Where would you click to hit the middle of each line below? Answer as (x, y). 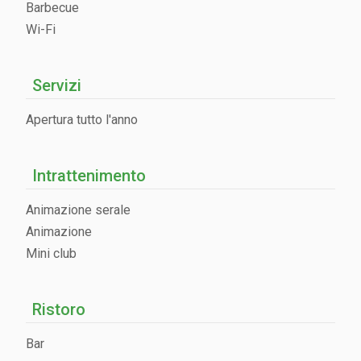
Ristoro (59, 309)
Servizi (57, 85)
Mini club (51, 253)
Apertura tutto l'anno (82, 119)
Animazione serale (78, 210)
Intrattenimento (89, 175)
